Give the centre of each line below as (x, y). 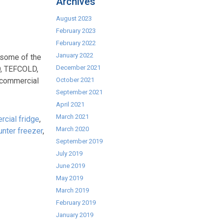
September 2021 (80, 92)
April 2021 (70, 104)
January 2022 (75, 55)
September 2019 (80, 141)
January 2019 (75, 215)
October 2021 (75, 80)
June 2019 (71, 166)
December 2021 (79, 68)
